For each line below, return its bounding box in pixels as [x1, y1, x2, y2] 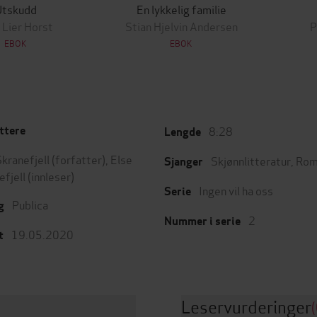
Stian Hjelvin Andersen [125, 18, 238, 34]
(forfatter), [50, 151, 110, 167]
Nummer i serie [164, 214, 241, 229]
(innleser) [25, 168, 74, 184]
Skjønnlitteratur [211, 152, 291, 168]
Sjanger [164, 154, 203, 169]
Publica [12, 196, 48, 212]
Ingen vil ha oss [199, 182, 273, 198]
